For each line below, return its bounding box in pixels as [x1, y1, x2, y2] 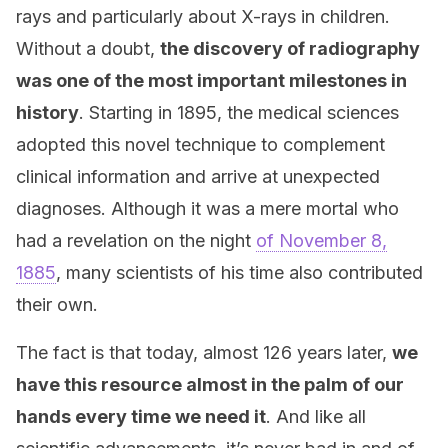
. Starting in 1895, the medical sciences [79, 102, 399, 123]
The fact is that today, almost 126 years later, [16, 342, 392, 363]
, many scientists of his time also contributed [56, 262, 423, 283]
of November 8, [256, 230, 387, 251]
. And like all [266, 406, 366, 427]
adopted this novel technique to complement [16, 134, 385, 155]
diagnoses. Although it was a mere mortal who [16, 198, 399, 219]
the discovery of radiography [160, 38, 420, 59]
